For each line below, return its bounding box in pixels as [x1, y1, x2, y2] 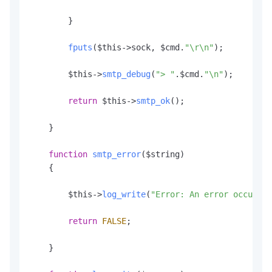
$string [146, 149, 180, 160]
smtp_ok [136, 96, 170, 106]
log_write [102, 189, 146, 200]
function [49, 149, 87, 160]
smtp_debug [102, 69, 151, 80]
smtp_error [92, 149, 141, 160]
